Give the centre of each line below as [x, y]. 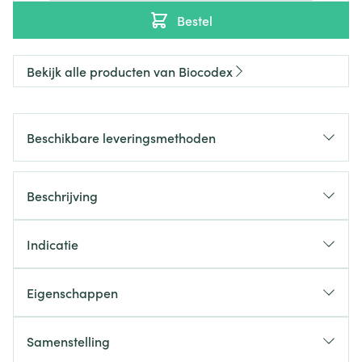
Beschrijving [62, 196]
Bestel [195, 20]
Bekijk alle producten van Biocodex [130, 71]
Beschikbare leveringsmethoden [121, 137]
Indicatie [53, 244]
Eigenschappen [72, 293]
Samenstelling [68, 341]
